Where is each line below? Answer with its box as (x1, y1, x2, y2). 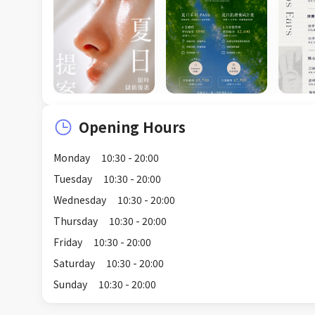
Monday (53, 150, 90, 165)
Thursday (53, 213, 98, 228)
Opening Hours (79, 116, 186, 137)
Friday (53, 234, 82, 249)
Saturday (53, 255, 95, 270)
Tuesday (53, 171, 92, 186)
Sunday (53, 276, 87, 291)
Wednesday (53, 192, 106, 207)
